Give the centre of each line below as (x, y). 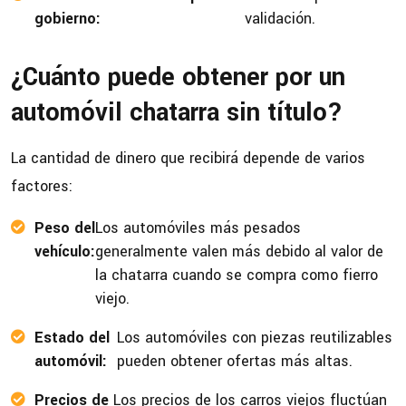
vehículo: (65, 252)
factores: (42, 187)
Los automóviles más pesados (198, 228)
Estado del (72, 338)
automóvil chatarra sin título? (177, 113)
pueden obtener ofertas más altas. (234, 362)
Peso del (65, 228)
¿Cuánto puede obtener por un (178, 78)
